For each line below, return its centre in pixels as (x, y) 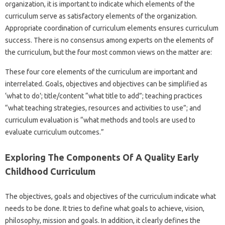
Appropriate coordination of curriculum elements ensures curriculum (112, 28)
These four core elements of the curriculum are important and (101, 72)
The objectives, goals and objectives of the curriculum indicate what (110, 196)
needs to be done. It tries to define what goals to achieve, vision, (105, 208)
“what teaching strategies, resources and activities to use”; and (103, 108)
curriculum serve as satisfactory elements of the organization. (101, 16)
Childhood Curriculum (50, 171)
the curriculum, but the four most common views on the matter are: (108, 52)
